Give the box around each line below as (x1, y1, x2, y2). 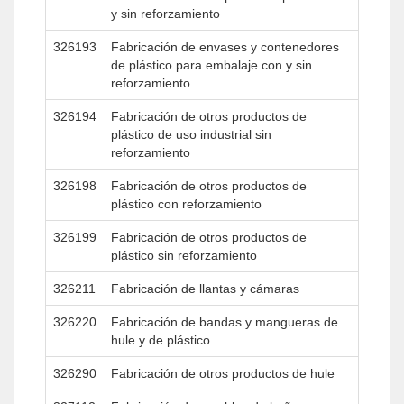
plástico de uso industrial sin (111, 127, 271, 142)
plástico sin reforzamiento (111, 248, 257, 262)
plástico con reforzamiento (111, 197, 262, 211)
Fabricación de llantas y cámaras (111, 281, 299, 296)
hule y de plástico (111, 333, 210, 347)
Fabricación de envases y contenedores (111, 40, 339, 54)
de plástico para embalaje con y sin (111, 58, 312, 72)
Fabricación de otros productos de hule (111, 366, 335, 381)
